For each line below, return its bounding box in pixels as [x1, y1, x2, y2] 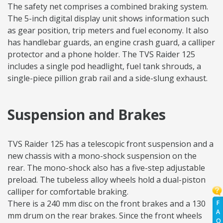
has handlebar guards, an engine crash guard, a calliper [7, 37, 215, 48]
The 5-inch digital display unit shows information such [7, 13, 209, 24]
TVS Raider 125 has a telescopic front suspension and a [7, 138, 214, 150]
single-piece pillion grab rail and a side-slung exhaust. [7, 73, 208, 84]
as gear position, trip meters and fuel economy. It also [7, 25, 209, 36]
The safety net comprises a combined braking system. [7, 1, 208, 12]
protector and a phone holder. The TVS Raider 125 [7, 49, 195, 60]
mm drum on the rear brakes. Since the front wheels [7, 210, 202, 222]
